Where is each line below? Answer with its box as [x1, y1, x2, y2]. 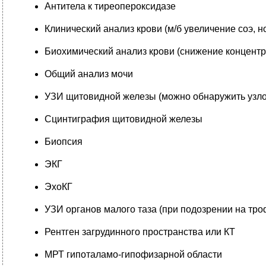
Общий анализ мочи [45, 69, 133, 79]
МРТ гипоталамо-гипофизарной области [45, 249, 222, 259]
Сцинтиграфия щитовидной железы [45, 114, 202, 124]
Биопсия [45, 137, 83, 147]
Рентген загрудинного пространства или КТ [45, 227, 235, 237]
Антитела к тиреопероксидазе [45, 1, 176, 11]
